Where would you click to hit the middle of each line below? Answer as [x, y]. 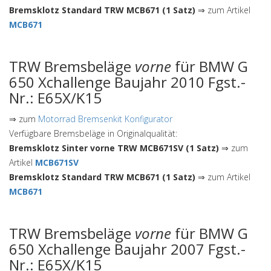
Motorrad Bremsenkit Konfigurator [105, 119]
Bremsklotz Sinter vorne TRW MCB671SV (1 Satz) [114, 148]
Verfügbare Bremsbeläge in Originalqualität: [93, 133]
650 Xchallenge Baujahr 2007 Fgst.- [127, 249]
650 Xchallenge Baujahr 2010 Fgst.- [127, 82]
